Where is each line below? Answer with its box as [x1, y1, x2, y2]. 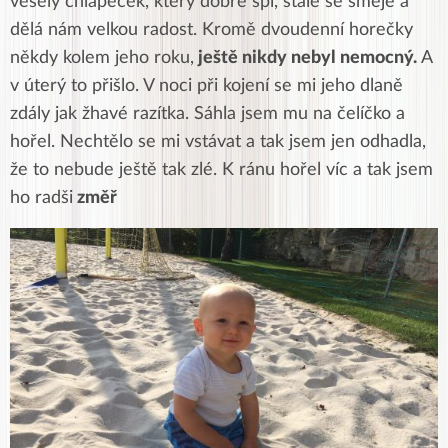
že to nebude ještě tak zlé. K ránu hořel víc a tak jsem [10, 161, 433, 179]
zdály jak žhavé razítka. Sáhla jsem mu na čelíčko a [10, 105, 405, 123]
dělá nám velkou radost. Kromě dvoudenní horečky [10, 21, 413, 39]
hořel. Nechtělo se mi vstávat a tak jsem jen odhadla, [10, 133, 426, 151]
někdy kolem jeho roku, [10, 49, 194, 67]
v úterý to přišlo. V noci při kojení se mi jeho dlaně [10, 77, 403, 95]
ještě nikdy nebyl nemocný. [194, 49, 417, 67]
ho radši [10, 189, 73, 207]
